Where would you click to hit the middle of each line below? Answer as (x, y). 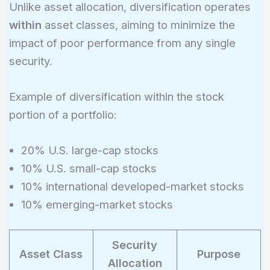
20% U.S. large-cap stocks (89, 150)
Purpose (218, 254)
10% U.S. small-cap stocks (89, 168)
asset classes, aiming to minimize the (138, 24)
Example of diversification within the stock (116, 96)
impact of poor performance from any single (122, 42)
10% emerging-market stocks (97, 204)
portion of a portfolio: (63, 114)
